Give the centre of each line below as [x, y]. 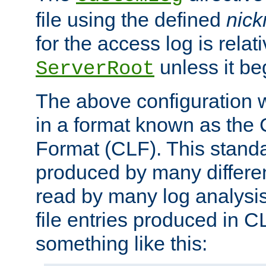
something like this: [121, 244]
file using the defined [131, 20]
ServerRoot [95, 69]
